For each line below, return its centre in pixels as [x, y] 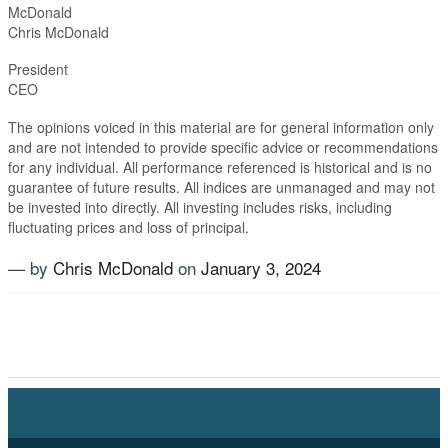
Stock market [100, 363]
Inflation [37, 335]
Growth [368, 307]
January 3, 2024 [261, 268]
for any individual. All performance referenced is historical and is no [220, 166]
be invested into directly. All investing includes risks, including [200, 206]
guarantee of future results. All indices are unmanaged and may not [221, 186]
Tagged [34, 307]
